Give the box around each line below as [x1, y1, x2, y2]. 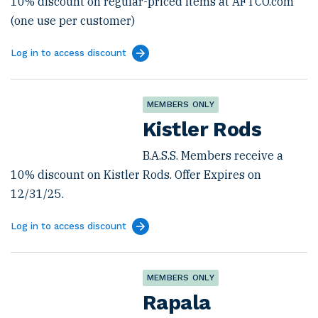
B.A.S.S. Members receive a [143, 148, 283, 163]
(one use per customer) [11, 13, 135, 28]
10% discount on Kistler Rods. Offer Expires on [11, 168, 261, 182]
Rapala [143, 290, 211, 314]
